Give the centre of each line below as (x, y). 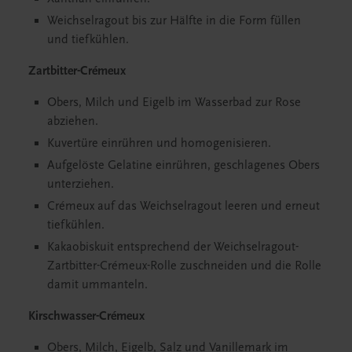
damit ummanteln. (97, 284)
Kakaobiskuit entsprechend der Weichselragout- (173, 246)
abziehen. (73, 121)
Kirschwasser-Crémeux (86, 315)
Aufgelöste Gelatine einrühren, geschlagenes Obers (183, 165)
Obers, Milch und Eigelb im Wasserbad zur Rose (174, 102)
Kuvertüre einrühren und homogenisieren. (159, 143)
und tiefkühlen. (88, 39)
